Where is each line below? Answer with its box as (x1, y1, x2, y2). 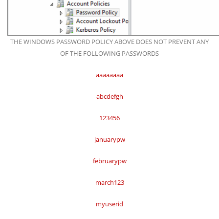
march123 (95, 178, 124, 187)
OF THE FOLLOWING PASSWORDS (60, 49, 159, 58)
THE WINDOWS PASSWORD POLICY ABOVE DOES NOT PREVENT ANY (10, 37, 209, 46)
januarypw (94, 135, 125, 144)
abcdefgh (96, 92, 123, 101)
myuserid (96, 199, 123, 208)
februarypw (92, 156, 127, 165)
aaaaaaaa (96, 70, 123, 79)
